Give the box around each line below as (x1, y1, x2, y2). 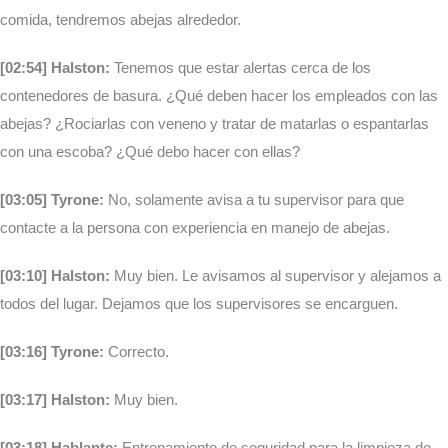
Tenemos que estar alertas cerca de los (110, 59, 371, 77)
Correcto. (104, 343, 169, 361)
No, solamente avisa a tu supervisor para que (104, 191, 404, 209)
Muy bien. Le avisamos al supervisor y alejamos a (110, 267, 441, 285)
